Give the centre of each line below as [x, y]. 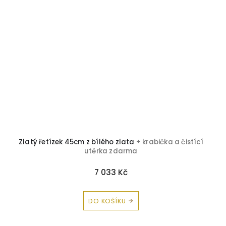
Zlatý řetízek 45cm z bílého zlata [77, 142]
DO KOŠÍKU [107, 201]
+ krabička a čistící [169, 142]
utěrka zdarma [111, 151]
